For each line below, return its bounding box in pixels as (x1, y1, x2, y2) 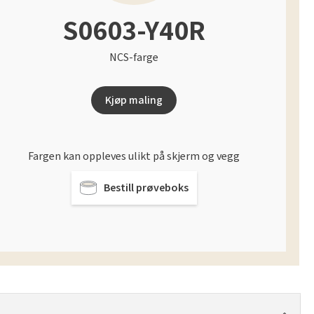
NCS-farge (109, 49, 159, 65)
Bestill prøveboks (103, 179, 189, 196)
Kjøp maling (105, 92, 163, 108)
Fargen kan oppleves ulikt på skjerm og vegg (28, 148, 240, 164)
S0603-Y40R (62, 11, 206, 51)
